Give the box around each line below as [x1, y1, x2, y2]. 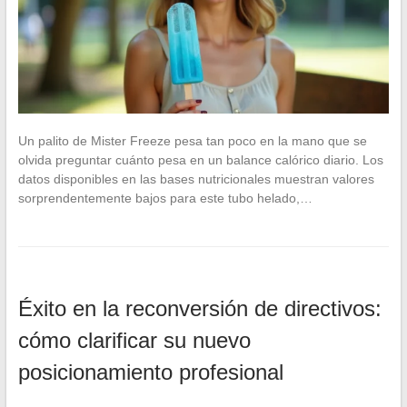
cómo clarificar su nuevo [17, 327, 251, 352]
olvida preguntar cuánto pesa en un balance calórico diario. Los [17, 152, 383, 167]
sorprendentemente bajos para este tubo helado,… [17, 190, 313, 205]
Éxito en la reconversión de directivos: [17, 295, 382, 321]
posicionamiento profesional [17, 359, 283, 384]
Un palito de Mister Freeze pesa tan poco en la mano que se [17, 133, 367, 148]
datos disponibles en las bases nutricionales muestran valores [17, 171, 374, 186]
